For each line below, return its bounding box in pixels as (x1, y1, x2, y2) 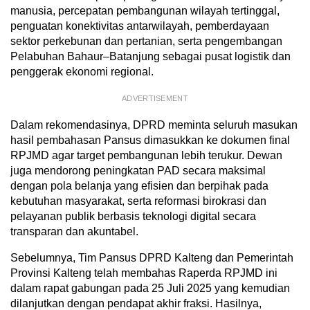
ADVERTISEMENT (122, 93, 188, 102)
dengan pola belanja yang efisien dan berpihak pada (10, 179, 268, 192)
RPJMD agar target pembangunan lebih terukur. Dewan (10, 149, 282, 161)
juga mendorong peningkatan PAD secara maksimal (10, 164, 266, 176)
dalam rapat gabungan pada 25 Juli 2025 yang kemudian (10, 282, 290, 294)
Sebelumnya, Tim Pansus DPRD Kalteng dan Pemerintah (10, 251, 293, 264)
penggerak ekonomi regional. (10, 65, 154, 77)
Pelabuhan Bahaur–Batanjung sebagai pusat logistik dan (10, 50, 291, 62)
